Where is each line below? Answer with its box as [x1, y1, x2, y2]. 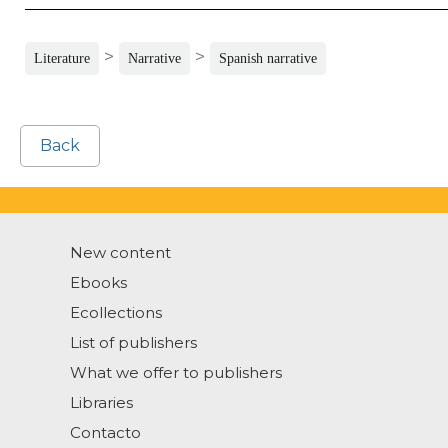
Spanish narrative [219, 51, 317, 67]
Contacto [70, 423, 141, 443]
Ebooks [70, 273, 127, 293]
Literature [34, 51, 90, 67]
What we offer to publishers [70, 363, 282, 383]
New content [70, 243, 171, 263]
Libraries [70, 393, 133, 413]
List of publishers [70, 333, 197, 353]
